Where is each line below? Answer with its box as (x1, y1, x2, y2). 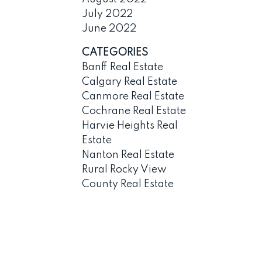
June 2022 (82, 23, 137, 34)
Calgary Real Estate (82, 76, 178, 87)
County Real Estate (82, 178, 174, 189)
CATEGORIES (82, 47, 149, 58)
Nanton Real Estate (82, 149, 175, 160)
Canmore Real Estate (82, 91, 185, 102)
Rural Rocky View (82, 164, 167, 175)
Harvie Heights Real (82, 120, 178, 131)
